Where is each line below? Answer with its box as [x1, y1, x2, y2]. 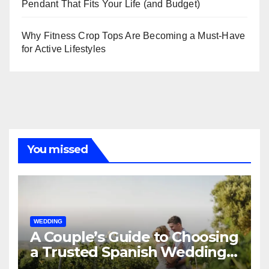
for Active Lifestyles [22, 44, 106, 55]
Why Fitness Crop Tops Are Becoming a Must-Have [22, 31, 246, 41]
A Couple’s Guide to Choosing [30, 228, 238, 246]
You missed [27, 143, 88, 157]
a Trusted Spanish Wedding [30, 243, 226, 261]
